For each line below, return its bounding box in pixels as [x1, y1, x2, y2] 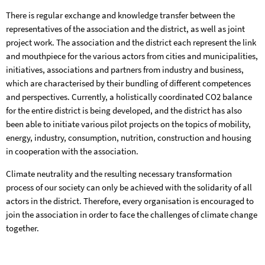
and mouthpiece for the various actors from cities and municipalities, [6, 50, 258, 62]
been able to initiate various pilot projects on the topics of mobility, [6, 118, 251, 130]
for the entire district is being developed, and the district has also [6, 105, 242, 117]
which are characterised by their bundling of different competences [6, 77, 251, 89]
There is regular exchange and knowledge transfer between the [6, 9, 235, 21]
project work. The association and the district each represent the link [6, 37, 256, 49]
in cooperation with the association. [6, 146, 138, 157]
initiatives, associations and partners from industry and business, [6, 64, 244, 76]
